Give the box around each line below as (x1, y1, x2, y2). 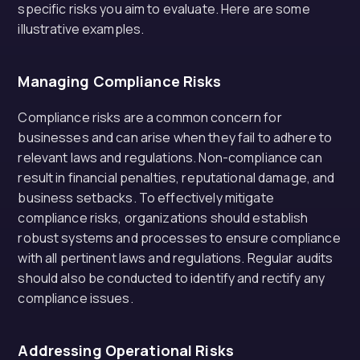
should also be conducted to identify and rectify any (18, 269, 325, 287)
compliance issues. (18, 289, 133, 307)
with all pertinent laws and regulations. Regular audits (18, 249, 333, 267)
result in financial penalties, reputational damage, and (18, 169, 335, 186)
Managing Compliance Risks (18, 72, 222, 91)
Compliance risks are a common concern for (18, 108, 282, 126)
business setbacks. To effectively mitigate (18, 189, 274, 207)
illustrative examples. (18, 20, 145, 38)
